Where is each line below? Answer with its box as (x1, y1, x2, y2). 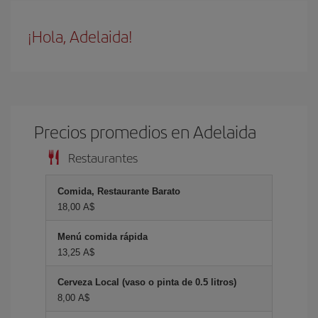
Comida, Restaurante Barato (57, 185, 180, 197)
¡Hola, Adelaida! (28, 24, 133, 48)
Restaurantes (68, 148, 138, 166)
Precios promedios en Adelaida (34, 119, 257, 143)
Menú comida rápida (57, 231, 148, 242)
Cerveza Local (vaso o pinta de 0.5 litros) (57, 276, 236, 287)
